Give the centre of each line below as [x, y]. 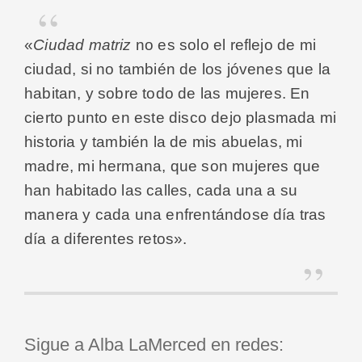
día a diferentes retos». [106, 238]
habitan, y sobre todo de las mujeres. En [167, 93]
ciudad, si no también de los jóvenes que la [178, 69]
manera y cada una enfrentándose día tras [175, 214]
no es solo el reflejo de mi [224, 44]
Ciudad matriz [82, 44]
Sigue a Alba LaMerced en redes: [154, 344]
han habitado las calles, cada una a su [161, 190]
